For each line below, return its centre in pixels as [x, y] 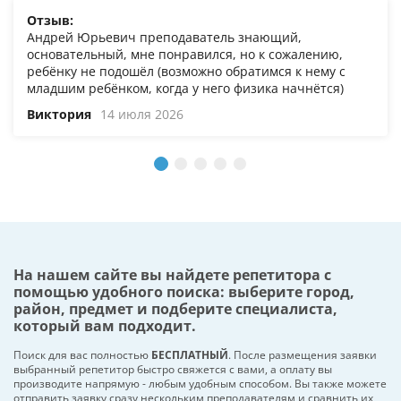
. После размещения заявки [303, 355]
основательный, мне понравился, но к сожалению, [185, 55]
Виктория [59, 115]
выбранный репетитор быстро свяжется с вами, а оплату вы [173, 370]
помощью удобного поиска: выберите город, [184, 292]
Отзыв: [50, 21]
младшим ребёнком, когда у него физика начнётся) [185, 89]
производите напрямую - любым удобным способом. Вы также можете [200, 384]
